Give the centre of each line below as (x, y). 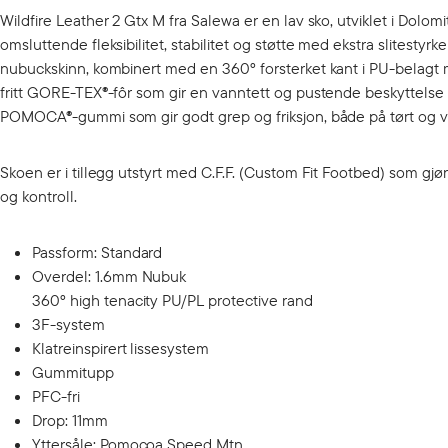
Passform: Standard (97, 252)
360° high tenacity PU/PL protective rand (172, 300)
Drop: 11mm (70, 420)
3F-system (68, 324)
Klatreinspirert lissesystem (121, 348)
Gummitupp (73, 372)
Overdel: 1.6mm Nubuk (109, 276)
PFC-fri (56, 396)
